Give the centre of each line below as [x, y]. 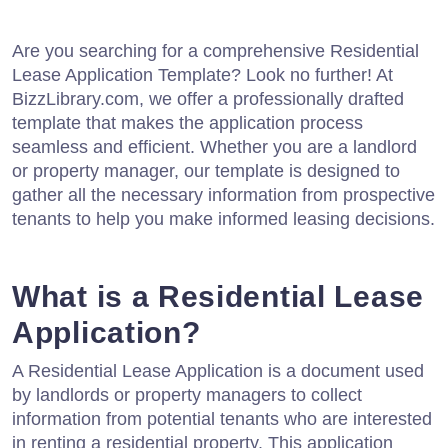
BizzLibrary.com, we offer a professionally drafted [208, 98]
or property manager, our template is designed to [206, 170]
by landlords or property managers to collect [187, 394]
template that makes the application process [187, 122]
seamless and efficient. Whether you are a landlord [214, 146]
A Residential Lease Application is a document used [218, 370]
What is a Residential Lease [218, 296]
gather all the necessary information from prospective [223, 194]
